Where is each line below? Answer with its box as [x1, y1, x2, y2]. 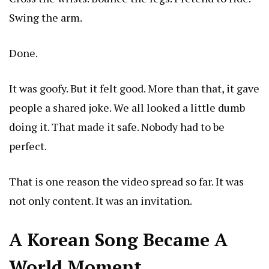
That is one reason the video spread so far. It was [9, 174, 244, 189]
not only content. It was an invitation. [9, 193, 192, 208]
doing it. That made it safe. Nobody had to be [9, 119, 225, 134]
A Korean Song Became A [9, 228, 228, 252]
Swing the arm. [9, 10, 82, 25]
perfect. [9, 139, 47, 154]
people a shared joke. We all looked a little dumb [9, 100, 245, 115]
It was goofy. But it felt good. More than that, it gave [9, 81, 259, 96]
